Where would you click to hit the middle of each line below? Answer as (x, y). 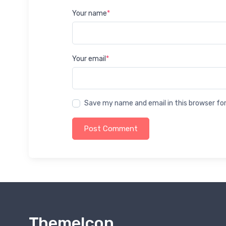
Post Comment (111, 129)
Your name (90, 13)
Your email (89, 59)
